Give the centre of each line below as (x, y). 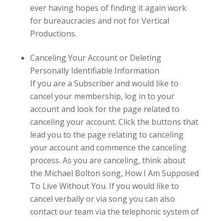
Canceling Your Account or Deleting (95, 57)
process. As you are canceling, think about (108, 160)
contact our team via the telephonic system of (114, 211)
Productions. (53, 33)
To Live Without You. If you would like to (104, 186)
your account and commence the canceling (108, 147)
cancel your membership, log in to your (102, 96)
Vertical (154, 20)
